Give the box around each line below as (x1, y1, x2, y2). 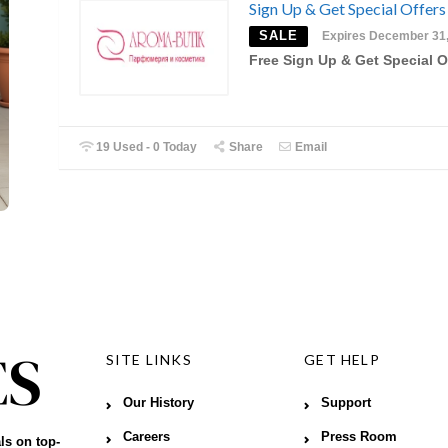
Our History (122, 396, 194, 411)
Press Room (321, 430, 398, 445)
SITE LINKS (105, 351, 192, 369)
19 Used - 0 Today (93, 139, 198, 154)
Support (321, 396, 372, 411)
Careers (122, 430, 170, 445)
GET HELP (304, 351, 380, 369)
